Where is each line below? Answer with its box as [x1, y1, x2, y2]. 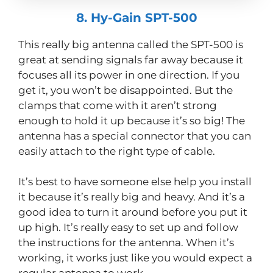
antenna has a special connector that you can [18, 129, 251, 142]
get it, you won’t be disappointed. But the [18, 83, 233, 96]
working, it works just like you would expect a [18, 252, 252, 264]
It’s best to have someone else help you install [18, 175, 252, 188]
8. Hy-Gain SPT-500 [76, 10, 197, 25]
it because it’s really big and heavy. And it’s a [18, 191, 245, 204]
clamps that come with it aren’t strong [18, 99, 217, 112]
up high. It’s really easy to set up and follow [18, 221, 238, 234]
